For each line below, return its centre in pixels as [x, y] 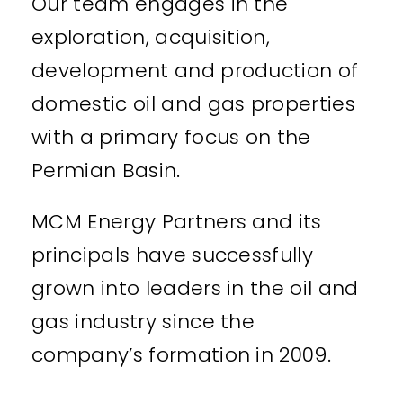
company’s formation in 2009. [181, 355]
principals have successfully [172, 255]
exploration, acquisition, [151, 38]
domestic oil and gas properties [193, 104]
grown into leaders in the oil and [195, 289]
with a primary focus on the [171, 138]
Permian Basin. [106, 171]
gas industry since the [143, 322]
